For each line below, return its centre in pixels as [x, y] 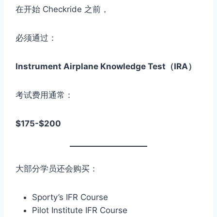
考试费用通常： [44, 95]
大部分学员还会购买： [57, 169]
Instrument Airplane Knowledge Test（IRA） [106, 67]
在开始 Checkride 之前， [62, 9]
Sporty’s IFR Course [70, 197]
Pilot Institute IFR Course [80, 210]
